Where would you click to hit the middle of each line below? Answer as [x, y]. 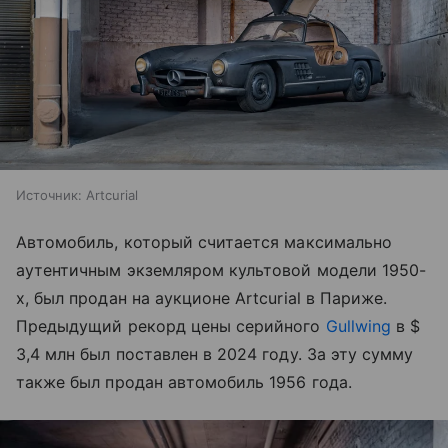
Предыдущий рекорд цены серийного [171, 326]
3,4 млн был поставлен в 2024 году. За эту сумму [215, 354]
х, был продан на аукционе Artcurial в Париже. [202, 298]
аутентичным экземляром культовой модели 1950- [221, 270]
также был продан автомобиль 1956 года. [184, 382]
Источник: [49, 195]
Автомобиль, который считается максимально [204, 242]
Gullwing [358, 326]
